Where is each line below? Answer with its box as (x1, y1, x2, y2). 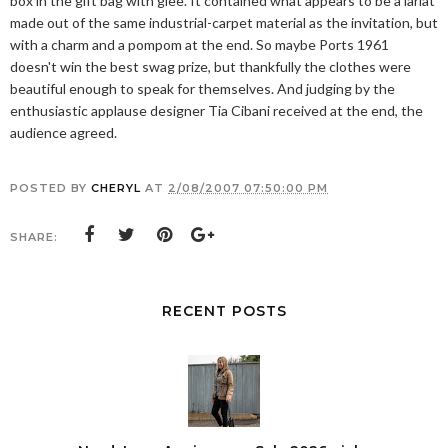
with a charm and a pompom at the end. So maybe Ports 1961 (10, 36, 389, 54)
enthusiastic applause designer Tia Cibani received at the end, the (10, 102, 423, 120)
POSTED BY (10, 181, 91, 196)
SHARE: (10, 230, 58, 245)
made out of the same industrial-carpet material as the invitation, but (10, 14, 438, 32)
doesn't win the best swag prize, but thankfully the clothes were (10, 58, 411, 76)
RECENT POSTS (161, 302, 287, 321)
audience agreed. (10, 124, 117, 142)
